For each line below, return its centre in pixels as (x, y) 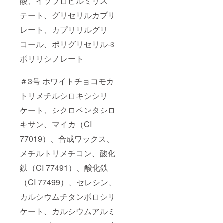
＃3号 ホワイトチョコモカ (67, 81)
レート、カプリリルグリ (64, 30)
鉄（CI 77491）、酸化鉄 (64, 168)
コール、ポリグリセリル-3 (67, 44)
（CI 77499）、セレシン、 (68, 182)
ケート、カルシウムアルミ (68, 211)
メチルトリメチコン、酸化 (68, 153)
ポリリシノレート (52, 59)
